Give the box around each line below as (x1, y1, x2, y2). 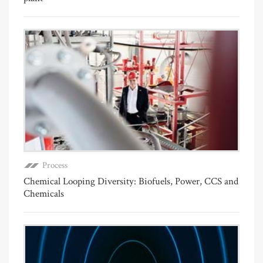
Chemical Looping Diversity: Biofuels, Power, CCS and (23, 175, 238, 188)
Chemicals (23, 187, 64, 201)
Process (42, 160, 68, 171)
